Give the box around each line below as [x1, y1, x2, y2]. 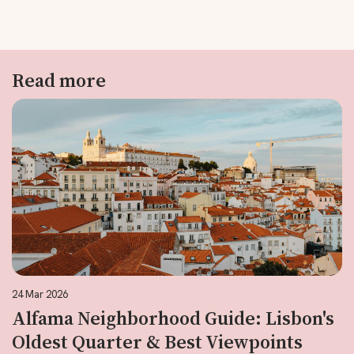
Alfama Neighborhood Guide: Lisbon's [12, 305, 334, 331]
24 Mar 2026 [12, 288, 68, 301]
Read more [12, 67, 106, 93]
